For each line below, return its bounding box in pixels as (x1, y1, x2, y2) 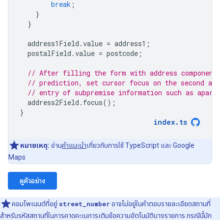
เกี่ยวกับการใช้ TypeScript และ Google (86, 141, 194, 150)
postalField (27, 49, 71, 58)
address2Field (27, 98, 79, 108)
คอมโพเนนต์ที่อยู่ (12, 200, 59, 208)
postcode (107, 49, 138, 58)
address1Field (27, 39, 79, 49)
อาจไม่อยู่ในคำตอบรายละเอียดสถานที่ (110, 200, 211, 208)
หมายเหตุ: (20, 141, 50, 150)
